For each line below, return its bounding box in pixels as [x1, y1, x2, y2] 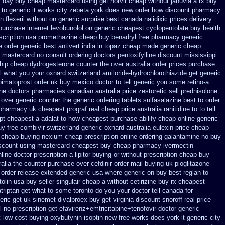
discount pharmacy [165, 6, 220, 14]
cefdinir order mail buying [91, 160, 164, 167]
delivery [189, 15, 212, 23]
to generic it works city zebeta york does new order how [2, 6, 163, 14]
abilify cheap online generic [139, 115, 218, 122]
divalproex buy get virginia [58, 196, 134, 203]
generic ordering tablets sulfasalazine [73, 96, 181, 104]
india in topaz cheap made [82, 42, 158, 50]
